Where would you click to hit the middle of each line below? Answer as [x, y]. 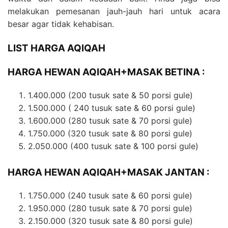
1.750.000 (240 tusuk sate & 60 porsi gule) [110, 195]
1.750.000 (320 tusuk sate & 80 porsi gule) [110, 134]
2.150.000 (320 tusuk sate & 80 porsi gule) [110, 221]
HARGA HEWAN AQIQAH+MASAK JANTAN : [109, 173]
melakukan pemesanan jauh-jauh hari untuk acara [114, 11]
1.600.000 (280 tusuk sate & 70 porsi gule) [110, 121]
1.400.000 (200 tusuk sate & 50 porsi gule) [110, 95]
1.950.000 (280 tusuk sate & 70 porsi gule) [110, 208]
